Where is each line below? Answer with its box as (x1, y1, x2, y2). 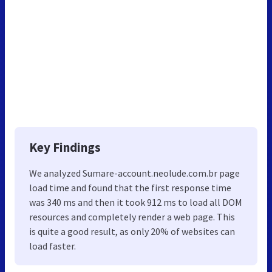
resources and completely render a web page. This (29, 211, 235, 223)
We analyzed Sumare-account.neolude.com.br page (29, 167, 240, 180)
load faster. (29, 240, 76, 253)
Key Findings (29, 139, 101, 156)
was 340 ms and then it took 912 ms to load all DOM (29, 196, 242, 209)
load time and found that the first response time (29, 182, 231, 194)
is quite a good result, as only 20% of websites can (29, 225, 235, 238)
